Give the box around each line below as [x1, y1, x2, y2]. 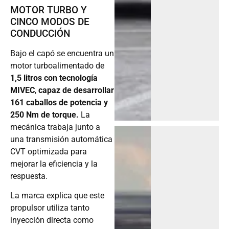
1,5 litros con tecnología [10, 73, 98, 83]
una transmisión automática [10, 134, 112, 145]
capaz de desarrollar [38, 85, 114, 96]
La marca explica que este [10, 191, 104, 201]
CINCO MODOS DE [10, 16, 89, 28]
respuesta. [10, 171, 48, 181]
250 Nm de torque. [10, 110, 81, 120]
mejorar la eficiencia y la [10, 159, 98, 169]
